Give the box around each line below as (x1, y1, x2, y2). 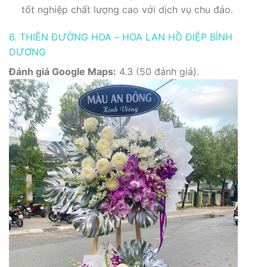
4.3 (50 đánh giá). (116, 65, 199, 77)
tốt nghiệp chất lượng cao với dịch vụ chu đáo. (21, 3, 233, 15)
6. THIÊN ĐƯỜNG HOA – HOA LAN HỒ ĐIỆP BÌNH (9, 30, 232, 43)
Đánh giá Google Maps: (9, 65, 116, 77)
